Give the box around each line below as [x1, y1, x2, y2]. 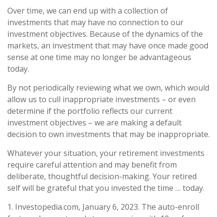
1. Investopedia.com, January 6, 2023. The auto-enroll [7, 201, 199, 213]
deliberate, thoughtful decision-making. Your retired [7, 171, 197, 182]
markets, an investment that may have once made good [7, 40, 208, 51]
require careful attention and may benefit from [7, 159, 177, 170]
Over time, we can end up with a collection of [7, 5, 168, 16]
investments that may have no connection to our [7, 17, 184, 28]
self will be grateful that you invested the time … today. [7, 183, 204, 194]
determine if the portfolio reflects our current [7, 106, 172, 117]
